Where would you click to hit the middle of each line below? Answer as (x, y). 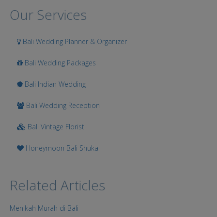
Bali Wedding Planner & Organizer (74, 41)
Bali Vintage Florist (55, 126)
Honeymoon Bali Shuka (61, 148)
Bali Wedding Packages (59, 62)
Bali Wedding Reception (62, 105)
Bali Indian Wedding (54, 84)
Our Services (48, 14)
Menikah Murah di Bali (44, 208)
